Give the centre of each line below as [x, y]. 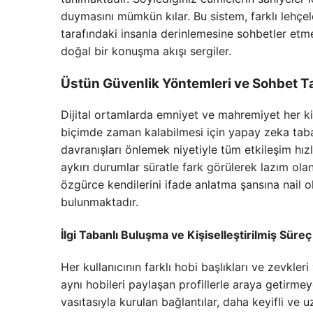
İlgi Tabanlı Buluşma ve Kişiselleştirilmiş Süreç [186, 234]
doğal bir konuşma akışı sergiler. [146, 51]
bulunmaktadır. [100, 202]
